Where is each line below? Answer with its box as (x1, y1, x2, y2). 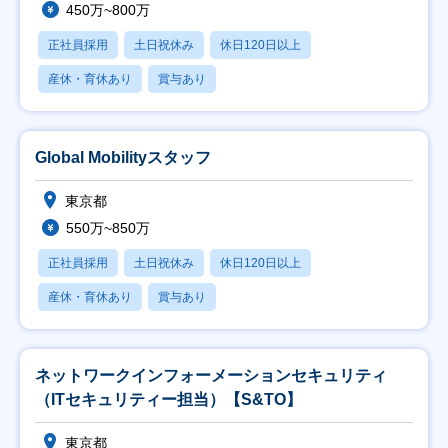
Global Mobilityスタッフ (35, 149, 211, 166)
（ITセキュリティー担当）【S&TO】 (35, 391, 302, 408)
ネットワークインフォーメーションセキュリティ (35, 367, 387, 384)
